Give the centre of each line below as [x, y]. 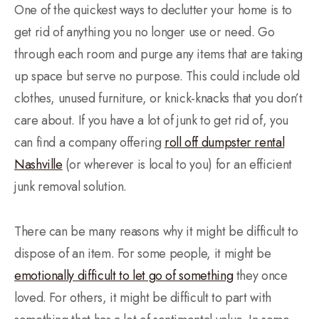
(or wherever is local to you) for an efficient [177, 164]
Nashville [38, 164]
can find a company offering [89, 142]
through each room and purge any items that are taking [158, 54]
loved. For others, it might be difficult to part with [143, 297]
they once [260, 275]
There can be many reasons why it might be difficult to [156, 231]
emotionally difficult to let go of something [124, 275]
